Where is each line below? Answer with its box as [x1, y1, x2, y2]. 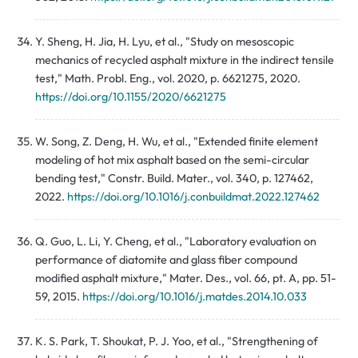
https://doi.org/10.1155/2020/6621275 [35, 89, 226, 105]
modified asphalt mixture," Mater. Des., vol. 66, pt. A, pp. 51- [35, 271, 336, 286]
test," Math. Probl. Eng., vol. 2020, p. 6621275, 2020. [35, 71, 300, 86]
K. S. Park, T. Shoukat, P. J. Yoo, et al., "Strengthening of [35, 334, 318, 349]
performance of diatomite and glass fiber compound [35, 253, 297, 268]
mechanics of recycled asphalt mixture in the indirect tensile [35, 53, 334, 68]
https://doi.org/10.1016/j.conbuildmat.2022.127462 [67, 189, 320, 205]
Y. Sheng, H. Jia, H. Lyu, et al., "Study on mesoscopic [35, 34, 294, 50]
